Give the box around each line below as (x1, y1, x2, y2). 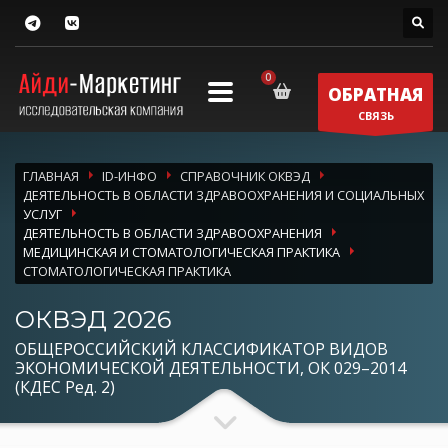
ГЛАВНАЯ (23, 166, 79, 185)
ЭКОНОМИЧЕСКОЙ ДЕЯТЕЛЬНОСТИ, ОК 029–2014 (15, 356, 406, 379)
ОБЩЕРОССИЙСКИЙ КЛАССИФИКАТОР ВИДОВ (15, 337, 388, 360)
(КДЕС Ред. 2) (15, 375, 115, 398)
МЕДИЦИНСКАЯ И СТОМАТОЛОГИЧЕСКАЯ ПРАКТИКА (23, 242, 340, 261)
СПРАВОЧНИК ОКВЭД (180, 166, 310, 185)
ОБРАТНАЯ (328, 82, 423, 106)
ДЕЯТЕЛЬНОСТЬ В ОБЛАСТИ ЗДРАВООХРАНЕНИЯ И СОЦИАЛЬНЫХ (23, 185, 424, 204)
